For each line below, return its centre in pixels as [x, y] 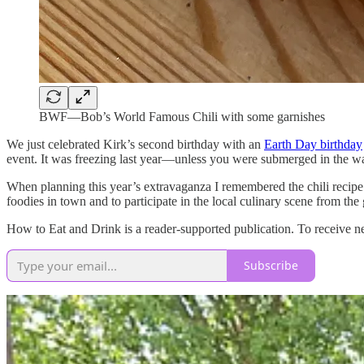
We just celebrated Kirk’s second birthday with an [135, 144]
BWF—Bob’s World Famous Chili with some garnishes [182, 116]
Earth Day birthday [313, 144]
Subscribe [271, 266]
